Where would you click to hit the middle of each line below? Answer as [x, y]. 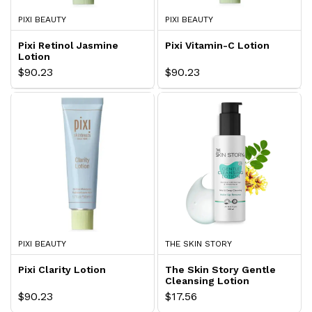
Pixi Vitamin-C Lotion [217, 46]
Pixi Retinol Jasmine [68, 46]
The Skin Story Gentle [220, 269]
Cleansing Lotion [207, 280]
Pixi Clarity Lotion [62, 269]
